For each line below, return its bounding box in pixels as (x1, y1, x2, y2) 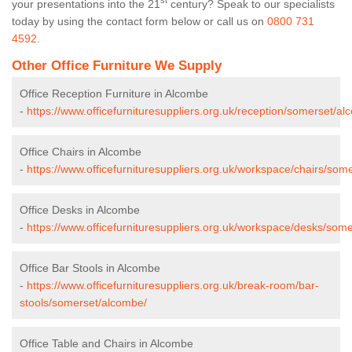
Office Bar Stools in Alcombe (20, 261, 160, 274)
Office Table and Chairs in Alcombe (20, 336, 193, 350)
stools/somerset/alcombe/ (20, 295, 147, 309)
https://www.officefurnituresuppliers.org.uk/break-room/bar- (27, 278, 319, 291)
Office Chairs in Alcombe (20, 145, 141, 158)
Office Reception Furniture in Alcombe (20, 86, 208, 100)
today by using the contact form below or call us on (12, 14, 267, 27)
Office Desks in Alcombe (20, 203, 140, 216)
